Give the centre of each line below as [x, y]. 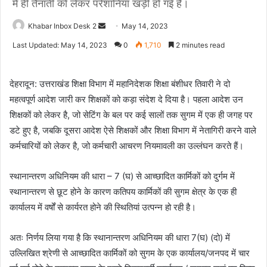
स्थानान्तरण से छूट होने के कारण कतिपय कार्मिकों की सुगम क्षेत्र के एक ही [123, 192]
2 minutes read [199, 45]
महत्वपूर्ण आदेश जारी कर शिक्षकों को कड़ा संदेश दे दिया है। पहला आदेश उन [126, 99]
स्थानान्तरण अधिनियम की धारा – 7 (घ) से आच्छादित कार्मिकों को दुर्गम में [122, 176]
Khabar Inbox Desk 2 [62, 26]
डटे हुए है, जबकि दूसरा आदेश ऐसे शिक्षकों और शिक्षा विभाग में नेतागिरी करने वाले [133, 130]
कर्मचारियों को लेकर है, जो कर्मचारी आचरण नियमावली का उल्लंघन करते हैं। [127, 146]
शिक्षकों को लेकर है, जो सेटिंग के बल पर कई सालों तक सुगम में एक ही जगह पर [131, 115]
